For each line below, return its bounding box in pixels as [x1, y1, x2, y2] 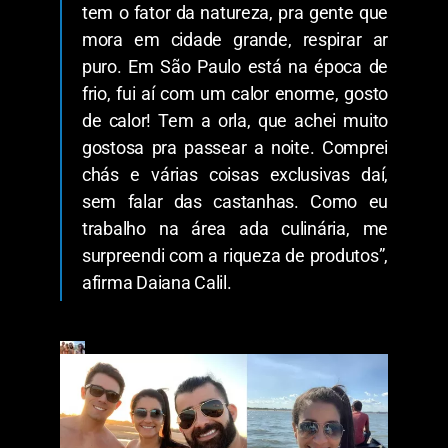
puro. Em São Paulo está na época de [82, 55, 388, 77]
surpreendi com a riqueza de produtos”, [82, 244, 388, 266]
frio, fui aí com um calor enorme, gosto [82, 82, 388, 104]
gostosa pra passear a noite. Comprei [82, 136, 388, 158]
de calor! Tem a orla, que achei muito [82, 109, 388, 131]
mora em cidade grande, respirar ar [82, 28, 388, 50]
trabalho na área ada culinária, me [82, 217, 388, 239]
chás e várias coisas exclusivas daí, [82, 163, 388, 185]
